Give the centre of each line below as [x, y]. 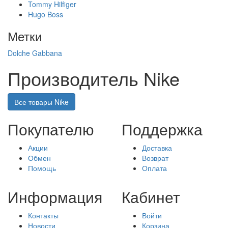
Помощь [42, 168]
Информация [55, 197]
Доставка [157, 148]
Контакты [43, 215]
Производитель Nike [94, 78]
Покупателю [51, 129]
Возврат [155, 158]
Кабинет [151, 197]
